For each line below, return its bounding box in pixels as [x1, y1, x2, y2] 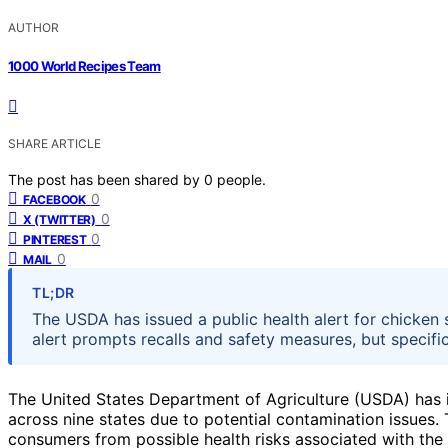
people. [217, 170, 266, 188]
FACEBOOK [23, 191, 86, 207]
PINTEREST [23, 231, 87, 247]
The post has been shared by [8, 170, 204, 188]
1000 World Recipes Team [8, 57, 161, 74]
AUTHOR [8, 20, 59, 36]
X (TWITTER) [23, 211, 96, 227]
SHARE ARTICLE [8, 135, 101, 151]
